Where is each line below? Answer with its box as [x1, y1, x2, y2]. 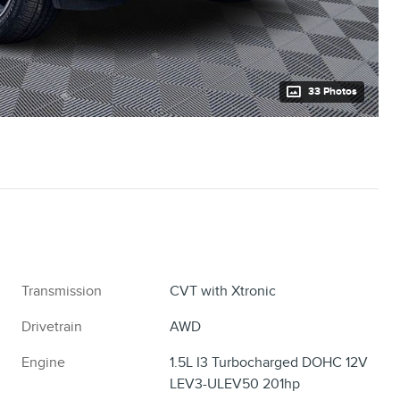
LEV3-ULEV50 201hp [170, 374, 301, 393]
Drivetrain [21, 317, 82, 336]
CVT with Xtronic [170, 281, 277, 300]
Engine [21, 353, 65, 371]
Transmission [21, 281, 102, 300]
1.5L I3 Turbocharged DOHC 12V [170, 353, 369, 371]
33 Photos [308, 84, 357, 98]
